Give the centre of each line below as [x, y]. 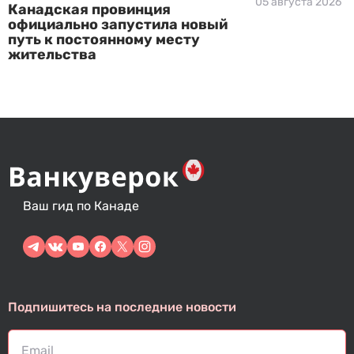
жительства [52, 55]
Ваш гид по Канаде [81, 206]
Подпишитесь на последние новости [122, 307]
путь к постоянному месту [104, 40]
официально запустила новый [118, 24]
